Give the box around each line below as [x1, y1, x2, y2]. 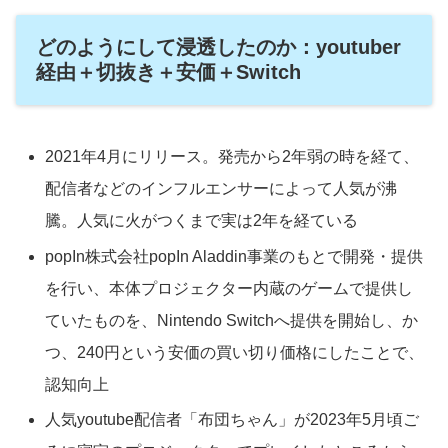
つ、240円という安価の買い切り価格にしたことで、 [45, 343, 425, 361]
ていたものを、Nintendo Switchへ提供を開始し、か [45, 311, 419, 329]
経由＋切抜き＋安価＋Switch [36, 61, 301, 84]
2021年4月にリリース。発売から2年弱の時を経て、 [45, 148, 420, 166]
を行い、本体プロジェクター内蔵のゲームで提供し [45, 279, 414, 297]
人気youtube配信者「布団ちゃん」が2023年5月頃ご [45, 410, 420, 428]
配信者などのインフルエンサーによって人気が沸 [45, 180, 398, 198]
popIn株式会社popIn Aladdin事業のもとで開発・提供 [45, 247, 424, 265]
